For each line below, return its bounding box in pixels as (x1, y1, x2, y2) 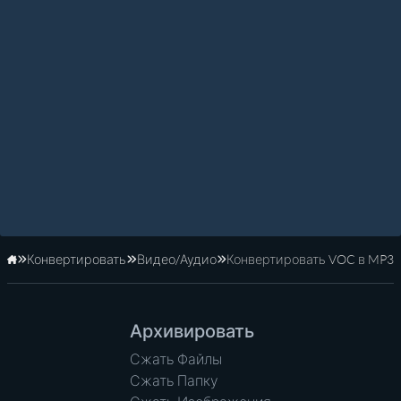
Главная (16, 260, 67, 276)
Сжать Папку (130, 371, 218, 390)
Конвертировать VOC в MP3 (226, 252, 394, 268)
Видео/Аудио (136, 252, 217, 268)
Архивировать (130, 320, 254, 342)
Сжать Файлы (130, 350, 222, 369)
